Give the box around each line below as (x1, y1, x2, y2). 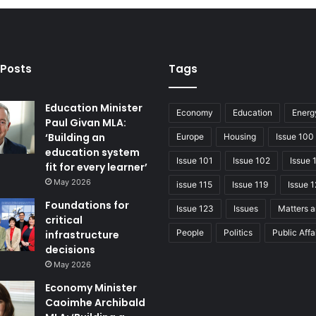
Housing (224, 130, 256, 142)
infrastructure (45, 227, 119, 242)
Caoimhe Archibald (45, 295, 145, 310)
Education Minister (45, 100, 142, 115)
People (176, 226, 204, 238)
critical (45, 212, 83, 227)
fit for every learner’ (45, 159, 147, 174)
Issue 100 (276, 130, 314, 142)
